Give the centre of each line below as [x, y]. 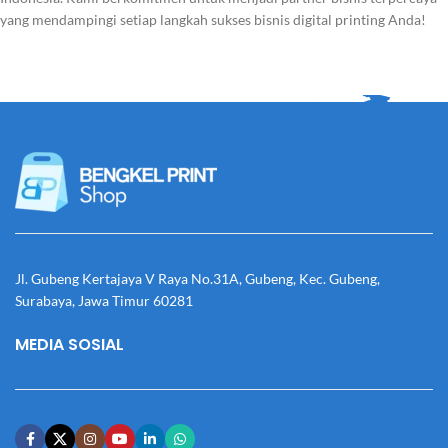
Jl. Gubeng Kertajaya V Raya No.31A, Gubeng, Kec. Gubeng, [197, 279]
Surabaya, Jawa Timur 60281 [104, 301]
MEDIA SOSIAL [69, 345]
